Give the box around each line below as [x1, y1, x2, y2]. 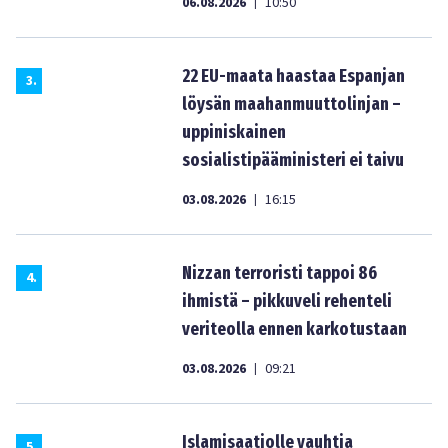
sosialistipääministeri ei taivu [182, 149, 404, 171]
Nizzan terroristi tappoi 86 [182, 262, 377, 284]
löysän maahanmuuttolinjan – [182, 93, 401, 115]
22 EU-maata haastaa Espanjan [182, 65, 405, 87]
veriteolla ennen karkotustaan [182, 318, 407, 340]
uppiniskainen [182, 121, 286, 143]
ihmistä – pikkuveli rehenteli [182, 290, 392, 312]
